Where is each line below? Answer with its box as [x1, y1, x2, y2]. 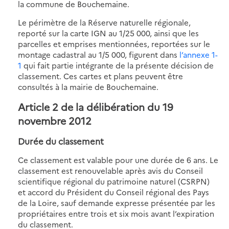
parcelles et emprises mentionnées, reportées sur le [18, 38, 210, 49]
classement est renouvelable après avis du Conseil [18, 165, 203, 176]
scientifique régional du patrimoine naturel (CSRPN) [18, 175, 210, 187]
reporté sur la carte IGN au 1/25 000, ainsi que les [18, 27, 199, 38]
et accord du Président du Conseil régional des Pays [18, 186, 209, 197]
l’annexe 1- [179, 49, 218, 60]
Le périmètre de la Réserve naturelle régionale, [18, 16, 191, 28]
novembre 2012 [18, 113, 91, 127]
